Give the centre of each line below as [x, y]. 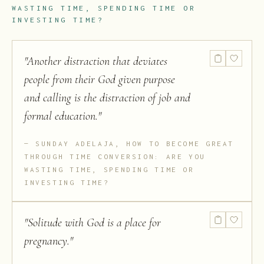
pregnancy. [47, 241]
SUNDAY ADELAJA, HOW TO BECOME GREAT [135, 144]
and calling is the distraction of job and [107, 98]
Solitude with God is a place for [94, 223]
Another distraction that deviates [97, 62]
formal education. [61, 116]
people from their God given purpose [100, 80]
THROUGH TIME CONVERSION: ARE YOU [115, 157]
